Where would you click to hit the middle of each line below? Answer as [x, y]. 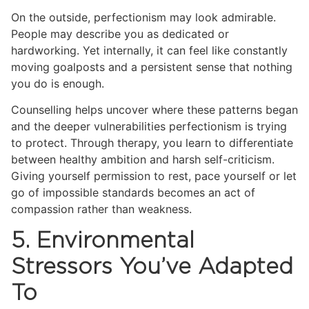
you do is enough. [58, 84]
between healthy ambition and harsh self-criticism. [143, 160]
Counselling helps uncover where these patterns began [154, 110]
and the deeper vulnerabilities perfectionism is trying [149, 127]
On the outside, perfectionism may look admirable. [143, 18]
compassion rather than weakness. [101, 209]
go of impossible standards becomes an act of [133, 193]
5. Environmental [103, 240]
